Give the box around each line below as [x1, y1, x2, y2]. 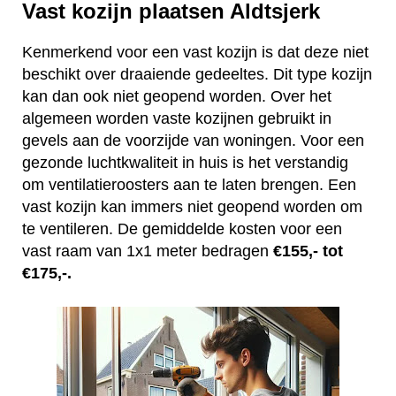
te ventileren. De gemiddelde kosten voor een [22, 220, 342, 239]
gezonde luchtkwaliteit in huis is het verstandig [22, 154, 348, 172]
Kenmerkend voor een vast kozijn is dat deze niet [22, 43, 369, 62]
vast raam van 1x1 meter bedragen [22, 242, 273, 261]
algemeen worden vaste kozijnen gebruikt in [22, 110, 331, 128]
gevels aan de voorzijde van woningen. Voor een [22, 132, 364, 150]
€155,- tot [273, 242, 343, 261]
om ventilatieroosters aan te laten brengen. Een [22, 176, 356, 194]
